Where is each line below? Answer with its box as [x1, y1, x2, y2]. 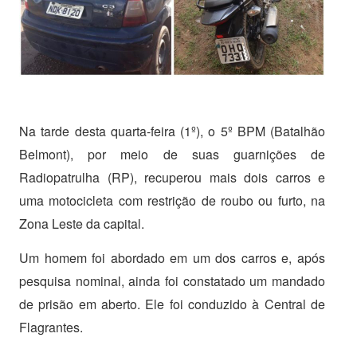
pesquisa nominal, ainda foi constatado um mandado [19, 272, 325, 291]
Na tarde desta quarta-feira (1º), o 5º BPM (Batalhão [19, 122, 325, 141]
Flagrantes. [19, 318, 83, 337]
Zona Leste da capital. [19, 214, 144, 233]
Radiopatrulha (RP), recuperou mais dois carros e [19, 168, 325, 187]
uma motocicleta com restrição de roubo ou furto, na [19, 191, 325, 210]
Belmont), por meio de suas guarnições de [19, 145, 325, 164]
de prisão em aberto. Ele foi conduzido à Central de [19, 295, 325, 314]
